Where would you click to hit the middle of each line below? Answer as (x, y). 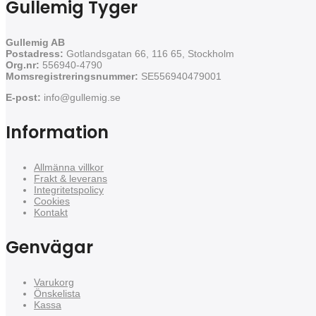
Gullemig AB (35, 42)
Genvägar (49, 247)
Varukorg (54, 282)
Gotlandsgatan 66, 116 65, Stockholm (149, 53)
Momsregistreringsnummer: (72, 76)
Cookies (52, 201)
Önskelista (57, 293)
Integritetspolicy (69, 189)
